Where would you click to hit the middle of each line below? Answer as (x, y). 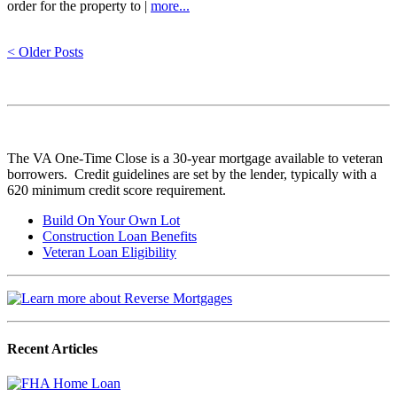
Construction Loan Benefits (120, 236)
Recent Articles (52, 349)
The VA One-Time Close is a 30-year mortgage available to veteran (195, 158)
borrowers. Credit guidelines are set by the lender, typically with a (192, 174)
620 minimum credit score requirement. (117, 190)
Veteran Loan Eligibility (109, 252)
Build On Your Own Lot (111, 220)
